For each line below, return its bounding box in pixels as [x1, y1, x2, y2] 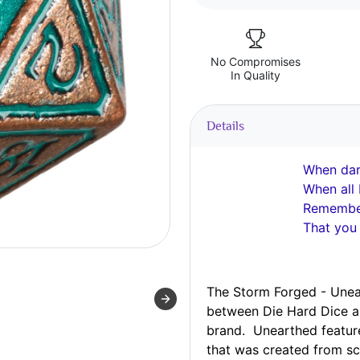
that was [207, 342, 259, 358]
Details [207, 118, 244, 133]
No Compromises [211, 55, 301, 68]
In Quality [231, 68, 281, 82]
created [263, 342, 309, 358]
